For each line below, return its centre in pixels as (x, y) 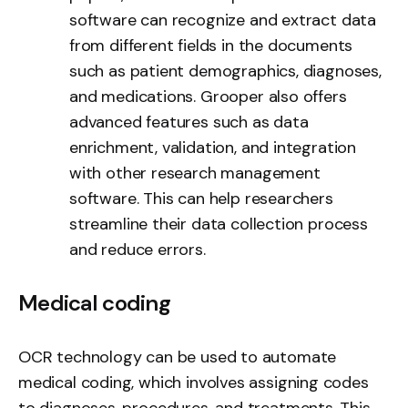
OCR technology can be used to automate (178, 357)
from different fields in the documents (211, 45)
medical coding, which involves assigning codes (194, 382)
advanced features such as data (189, 122)
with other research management (195, 173)
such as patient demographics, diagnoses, (225, 71)
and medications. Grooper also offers (208, 96)
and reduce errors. (138, 249)
